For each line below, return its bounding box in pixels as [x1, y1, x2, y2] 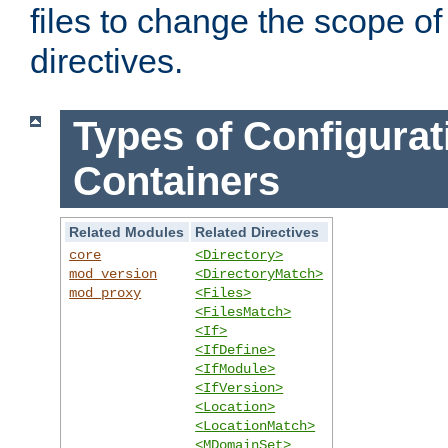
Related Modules [69, 223, 185, 240]
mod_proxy [69, 284, 142, 301]
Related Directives [195, 223, 320, 240]
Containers [72, 159, 280, 204]
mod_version [69, 265, 158, 282]
